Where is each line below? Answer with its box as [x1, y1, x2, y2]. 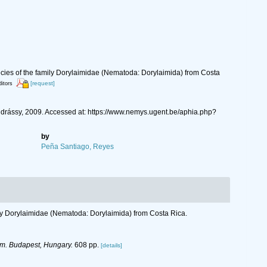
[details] [101, 241, 122, 249]
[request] [30, 80, 55, 86]
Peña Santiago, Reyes [41, 142, 114, 151]
